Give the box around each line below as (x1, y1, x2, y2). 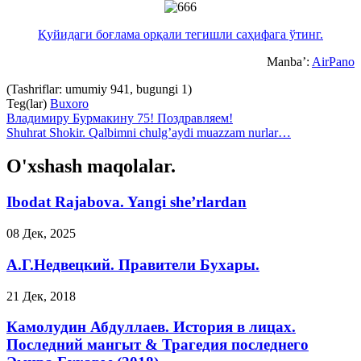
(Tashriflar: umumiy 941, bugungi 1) (6, 81, 192, 96)
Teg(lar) (6, 96, 47, 110)
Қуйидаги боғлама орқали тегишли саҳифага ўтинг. (38, 27, 323, 41)
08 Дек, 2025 (6, 226, 76, 241)
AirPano (312, 54, 355, 68)
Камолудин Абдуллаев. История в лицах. (6, 318, 296, 336)
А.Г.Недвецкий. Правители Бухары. (6, 255, 259, 273)
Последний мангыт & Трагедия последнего (6, 336, 309, 354)
